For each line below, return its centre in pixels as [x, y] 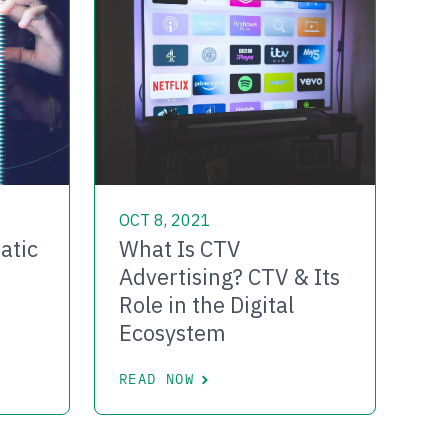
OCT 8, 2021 [165, 220]
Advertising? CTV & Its [229, 277]
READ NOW [157, 379]
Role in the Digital [206, 305]
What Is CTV [179, 249]
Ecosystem [172, 333]
